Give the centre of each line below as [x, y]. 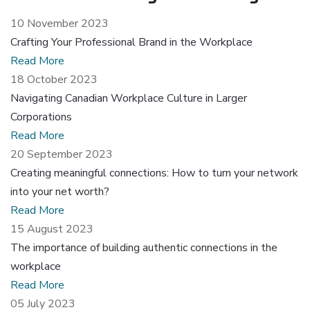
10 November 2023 [60, 23]
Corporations [41, 117]
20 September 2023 [62, 154]
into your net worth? [60, 191]
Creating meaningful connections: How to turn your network [154, 173]
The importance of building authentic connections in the [144, 247]
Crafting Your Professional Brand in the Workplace [131, 42]
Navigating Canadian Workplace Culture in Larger [129, 98]
